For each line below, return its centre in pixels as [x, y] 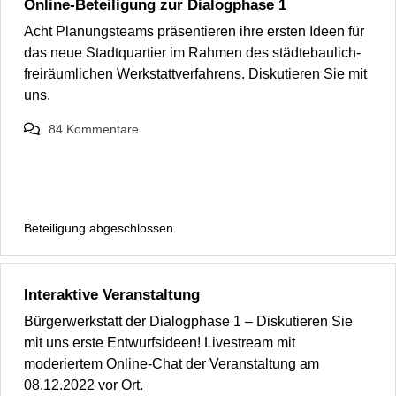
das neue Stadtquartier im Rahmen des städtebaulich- [192, 53]
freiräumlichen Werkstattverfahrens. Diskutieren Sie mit [195, 74]
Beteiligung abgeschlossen [99, 228]
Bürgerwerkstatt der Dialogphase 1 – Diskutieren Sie [188, 322]
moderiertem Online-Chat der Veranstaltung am [171, 364]
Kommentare [102, 129]
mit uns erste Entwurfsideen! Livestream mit [160, 343]
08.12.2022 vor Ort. [84, 385]
